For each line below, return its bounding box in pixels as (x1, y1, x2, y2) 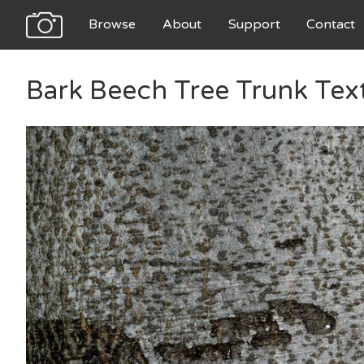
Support (227, 16, 280, 32)
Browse (88, 16, 136, 32)
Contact (306, 16, 356, 32)
